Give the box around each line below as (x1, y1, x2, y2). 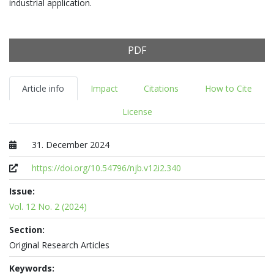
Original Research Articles (9, 239, 109, 251)
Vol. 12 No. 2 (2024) (9, 201, 87, 213)
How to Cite (204, 83, 252, 95)
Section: (9, 224, 45, 236)
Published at (9, 151, 57, 163)
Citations (144, 83, 179, 95)
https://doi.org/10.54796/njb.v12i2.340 (32, 162, 182, 174)
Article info (22, 83, 65, 95)
